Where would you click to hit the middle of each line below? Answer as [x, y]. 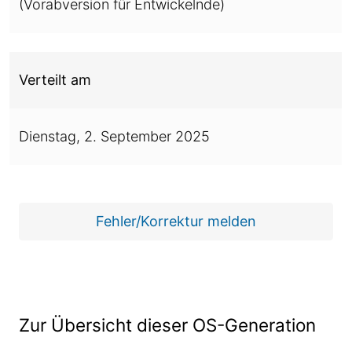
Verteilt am [55, 80]
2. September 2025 [147, 136]
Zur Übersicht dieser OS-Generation [167, 325]
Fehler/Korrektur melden [176, 221]
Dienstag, [51, 136]
